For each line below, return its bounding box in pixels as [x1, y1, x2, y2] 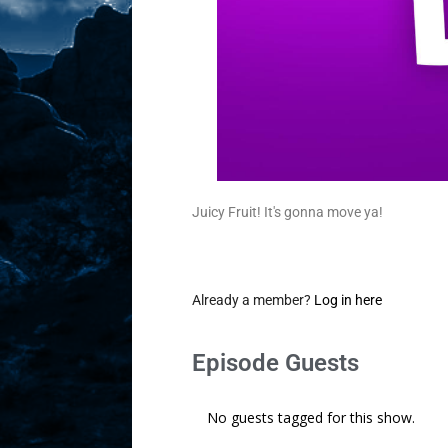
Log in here [314, 291, 382, 308]
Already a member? [192, 291, 314, 308]
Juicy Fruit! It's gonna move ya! [192, 203, 383, 220]
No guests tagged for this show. [207, 407, 415, 427]
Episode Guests [192, 348, 359, 377]
